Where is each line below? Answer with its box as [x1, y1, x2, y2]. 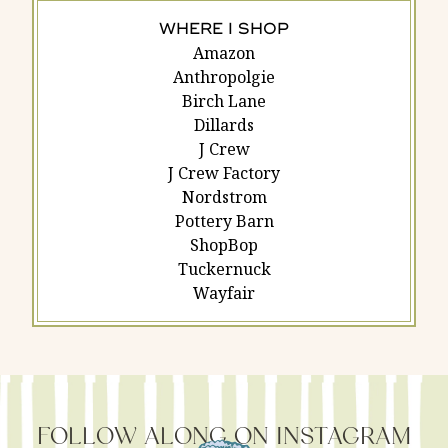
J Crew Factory [168, 161, 280, 184]
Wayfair [193, 281, 255, 304]
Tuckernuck [177, 257, 271, 280]
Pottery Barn [174, 209, 274, 232]
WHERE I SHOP [159, 18, 289, 39]
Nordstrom [181, 185, 267, 208]
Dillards [194, 113, 254, 136]
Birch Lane [182, 89, 266, 112]
